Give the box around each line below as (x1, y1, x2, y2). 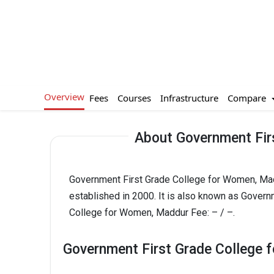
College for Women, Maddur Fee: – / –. (69, 206, 235, 218)
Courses (117, 91, 151, 104)
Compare (227, 91, 268, 104)
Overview (44, 91, 84, 103)
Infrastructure (160, 91, 218, 104)
